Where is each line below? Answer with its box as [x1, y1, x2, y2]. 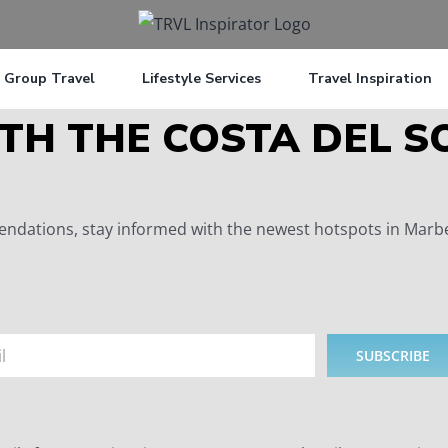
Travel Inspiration [308, 69, 432, 88]
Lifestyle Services [142, 69, 261, 88]
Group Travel [4, 69, 95, 88]
